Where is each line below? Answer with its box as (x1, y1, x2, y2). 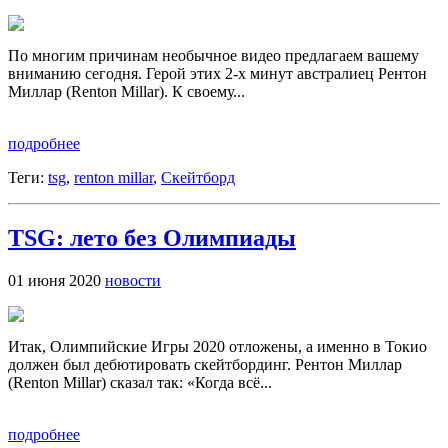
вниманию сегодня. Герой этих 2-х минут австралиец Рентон (8, 64, 427, 82)
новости (105, 271, 161, 289)
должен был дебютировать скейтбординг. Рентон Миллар (8, 355, 402, 373)
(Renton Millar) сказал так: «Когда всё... (8, 373, 272, 391)
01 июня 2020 (8, 271, 105, 289)
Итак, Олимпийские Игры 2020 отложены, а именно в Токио (8, 337, 427, 355)
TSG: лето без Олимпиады (8, 224, 296, 251)
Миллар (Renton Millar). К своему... (8, 82, 245, 100)
